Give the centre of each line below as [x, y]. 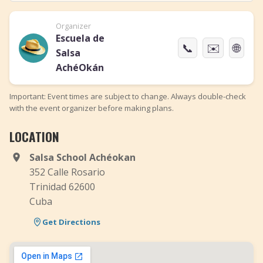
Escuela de [80, 38]
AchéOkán [80, 68]
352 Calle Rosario [67, 172]
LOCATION [34, 136]
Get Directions [71, 222]
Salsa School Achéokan [82, 157]
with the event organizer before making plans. [92, 108]
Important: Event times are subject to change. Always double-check [128, 96]
